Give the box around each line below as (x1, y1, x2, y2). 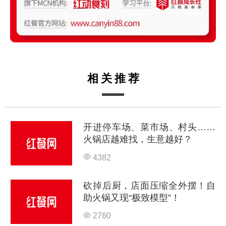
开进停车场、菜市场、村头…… (83, 122, 216, 133)
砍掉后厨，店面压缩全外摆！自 (83, 180, 216, 191)
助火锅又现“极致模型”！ (83, 192, 181, 203)
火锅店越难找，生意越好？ (83, 134, 193, 145)
